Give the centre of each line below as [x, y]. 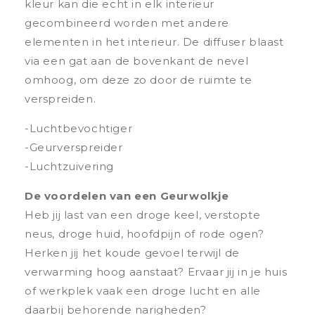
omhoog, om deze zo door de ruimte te [139, 80]
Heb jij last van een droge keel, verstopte [143, 215]
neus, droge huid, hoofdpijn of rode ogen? [144, 234]
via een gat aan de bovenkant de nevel [137, 61]
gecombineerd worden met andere [127, 23]
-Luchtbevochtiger [79, 129]
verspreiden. [60, 99]
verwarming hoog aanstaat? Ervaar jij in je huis [156, 272]
